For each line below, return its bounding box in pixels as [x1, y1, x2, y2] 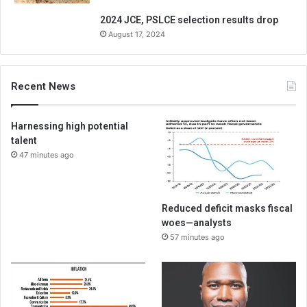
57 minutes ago [170, 232, 225, 243]
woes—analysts [162, 217, 232, 229]
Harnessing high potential [11, 120, 128, 132]
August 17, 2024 [108, 29, 165, 39]
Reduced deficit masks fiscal [162, 203, 293, 214]
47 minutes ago [19, 149, 74, 160]
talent [11, 134, 37, 146]
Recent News [11, 79, 75, 93]
